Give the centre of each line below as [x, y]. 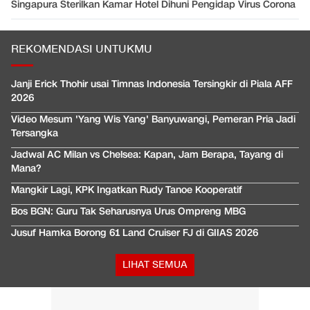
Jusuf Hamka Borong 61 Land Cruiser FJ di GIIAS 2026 [135, 233]
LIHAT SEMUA [155, 265]
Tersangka [35, 134]
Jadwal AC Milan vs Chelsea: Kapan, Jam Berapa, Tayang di [147, 155]
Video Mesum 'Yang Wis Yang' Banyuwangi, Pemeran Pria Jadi [153, 120]
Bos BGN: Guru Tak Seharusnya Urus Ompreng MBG [128, 212]
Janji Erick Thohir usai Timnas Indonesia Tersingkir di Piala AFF [152, 84]
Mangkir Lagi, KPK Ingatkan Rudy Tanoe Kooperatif [127, 190]
